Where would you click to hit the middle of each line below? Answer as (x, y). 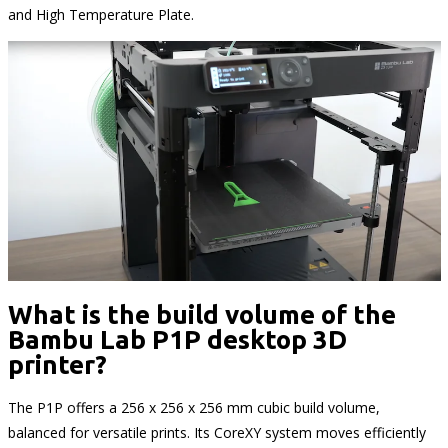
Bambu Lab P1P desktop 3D (177, 340)
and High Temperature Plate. (100, 15)
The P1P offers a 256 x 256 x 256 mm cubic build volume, (193, 408)
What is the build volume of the (201, 315)
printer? (57, 365)
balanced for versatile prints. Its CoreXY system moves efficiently (216, 433)
